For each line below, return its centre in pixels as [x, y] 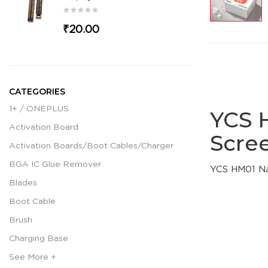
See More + [33, 257]
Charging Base [39, 238]
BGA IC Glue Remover [55, 164]
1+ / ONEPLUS [39, 109]
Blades [23, 183]
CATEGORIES [37, 91]
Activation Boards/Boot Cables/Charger [91, 146]
